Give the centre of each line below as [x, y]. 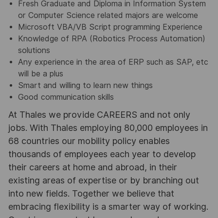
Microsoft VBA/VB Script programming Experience [110, 27]
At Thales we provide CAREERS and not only [99, 115]
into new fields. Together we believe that [91, 194]
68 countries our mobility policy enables [89, 141]
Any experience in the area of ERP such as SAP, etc [113, 62]
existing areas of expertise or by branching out [103, 181]
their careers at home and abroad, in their [92, 167]
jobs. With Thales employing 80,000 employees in [108, 128]
